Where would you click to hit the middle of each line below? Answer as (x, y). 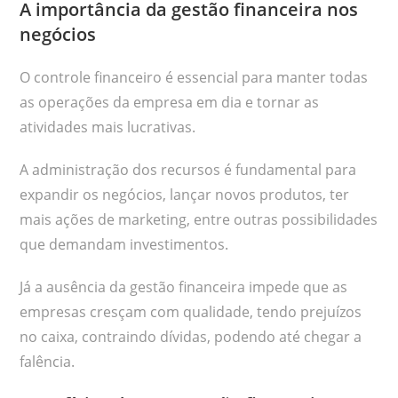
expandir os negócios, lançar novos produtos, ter (185, 195)
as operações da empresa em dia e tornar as (170, 103)
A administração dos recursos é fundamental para (188, 170)
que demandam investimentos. (124, 245)
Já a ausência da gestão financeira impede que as (184, 287)
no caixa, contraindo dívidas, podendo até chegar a (191, 337)
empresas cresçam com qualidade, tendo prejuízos (191, 312)
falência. (48, 362)
